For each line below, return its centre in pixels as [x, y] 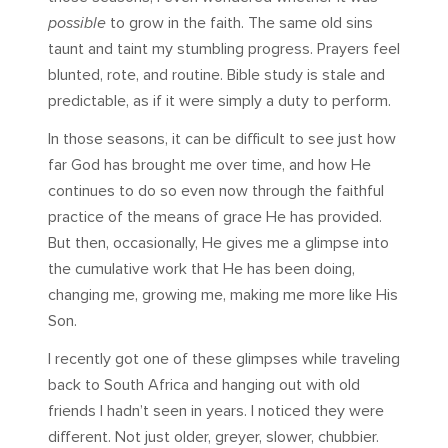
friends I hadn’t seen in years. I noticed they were [216, 411]
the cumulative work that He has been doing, [201, 269]
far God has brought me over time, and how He [209, 165]
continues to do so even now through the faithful [216, 191]
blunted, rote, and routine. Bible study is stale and [216, 75]
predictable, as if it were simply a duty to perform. [219, 101]
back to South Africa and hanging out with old [204, 385]
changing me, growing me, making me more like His [223, 295]
